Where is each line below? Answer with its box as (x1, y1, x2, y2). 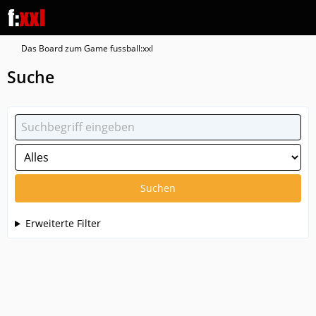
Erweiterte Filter (25, 217, 101, 230)
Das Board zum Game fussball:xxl (21, 42, 153, 54)
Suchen (140, 181, 176, 195)
